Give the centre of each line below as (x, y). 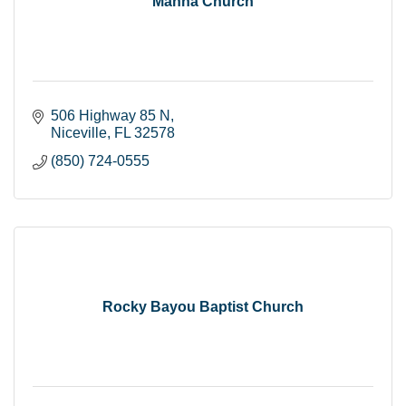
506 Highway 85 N (111, 115)
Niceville (79, 132)
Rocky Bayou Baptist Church (203, 306)
